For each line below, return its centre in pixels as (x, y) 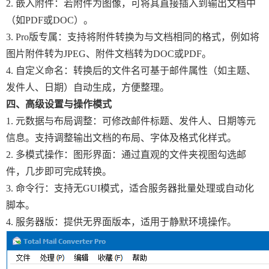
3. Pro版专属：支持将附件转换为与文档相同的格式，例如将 (133, 37)
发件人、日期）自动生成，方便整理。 (88, 87)
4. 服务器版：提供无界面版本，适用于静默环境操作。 (121, 222)
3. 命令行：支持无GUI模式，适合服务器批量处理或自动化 (130, 188)
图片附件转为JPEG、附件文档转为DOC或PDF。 (109, 54)
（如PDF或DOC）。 (50, 20)
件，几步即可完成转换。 (59, 171)
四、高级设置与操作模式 (59, 104)
